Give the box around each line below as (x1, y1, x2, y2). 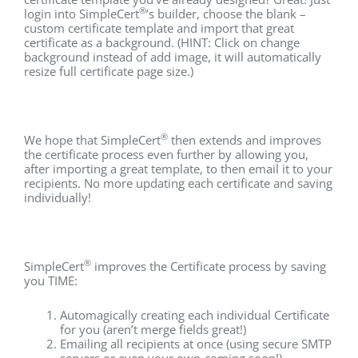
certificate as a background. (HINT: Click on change (24, 34, 300, 50)
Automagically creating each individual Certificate (60, 306, 329, 323)
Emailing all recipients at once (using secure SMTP (60, 335, 332, 352)
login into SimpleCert (24, 5, 139, 22)
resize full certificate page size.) (24, 62, 193, 79)
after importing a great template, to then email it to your (24, 160, 332, 177)
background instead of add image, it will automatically (24, 48, 321, 65)
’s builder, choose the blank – (146, 5, 306, 22)
